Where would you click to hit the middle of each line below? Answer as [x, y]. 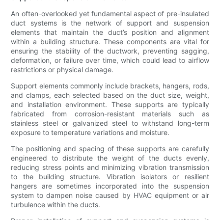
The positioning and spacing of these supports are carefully [110, 149]
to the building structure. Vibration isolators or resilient [110, 177]
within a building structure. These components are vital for [110, 42]
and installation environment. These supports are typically [110, 105]
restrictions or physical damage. [62, 70]
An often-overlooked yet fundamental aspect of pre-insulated [110, 14]
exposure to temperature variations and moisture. [90, 133]
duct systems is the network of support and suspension [110, 23]
